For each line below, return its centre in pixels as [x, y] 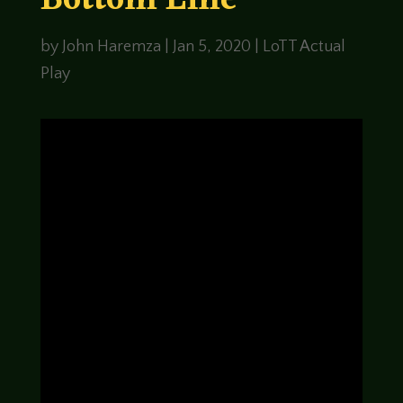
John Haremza [111, 47]
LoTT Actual [304, 47]
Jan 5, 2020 [211, 47]
